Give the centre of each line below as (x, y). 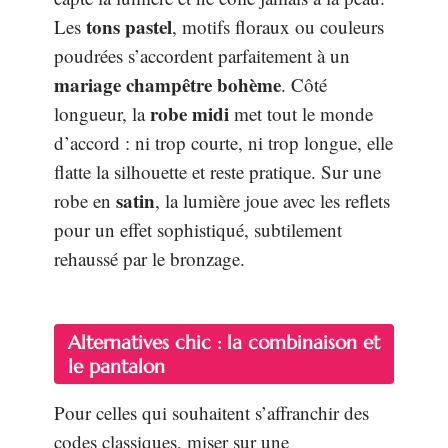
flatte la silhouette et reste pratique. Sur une (217, 172)
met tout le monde (301, 114)
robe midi (189, 114)
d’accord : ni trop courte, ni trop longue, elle (223, 143)
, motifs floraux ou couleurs (278, 27)
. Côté (304, 85)
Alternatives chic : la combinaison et (224, 341)
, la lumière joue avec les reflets (272, 201)
